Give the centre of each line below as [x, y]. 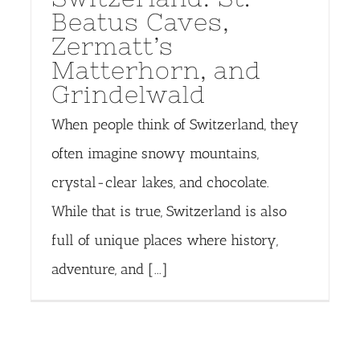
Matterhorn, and [156, 70]
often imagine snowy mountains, [155, 154]
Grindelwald [128, 94]
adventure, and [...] [109, 270]
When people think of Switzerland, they [175, 125]
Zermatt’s [112, 46]
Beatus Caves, [140, 22]
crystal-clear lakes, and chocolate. [160, 183]
